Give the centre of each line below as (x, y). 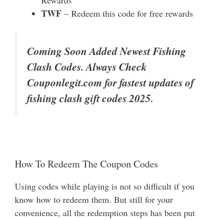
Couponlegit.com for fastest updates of (110, 82)
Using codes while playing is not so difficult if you (105, 186)
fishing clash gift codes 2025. (90, 98)
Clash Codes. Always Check (87, 67)
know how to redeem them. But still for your (94, 200)
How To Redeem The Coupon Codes (86, 164)
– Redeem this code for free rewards (127, 13)
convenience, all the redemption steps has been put (105, 213)
